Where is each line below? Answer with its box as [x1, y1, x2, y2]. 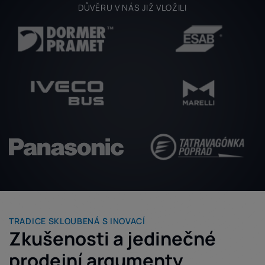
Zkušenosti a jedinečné [9, 225, 231, 251]
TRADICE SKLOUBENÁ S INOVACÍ [9, 215, 146, 227]
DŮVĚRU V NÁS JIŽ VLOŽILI [78, 1, 187, 13]
